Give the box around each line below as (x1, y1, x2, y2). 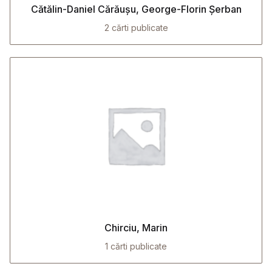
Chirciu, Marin (104, 222, 168, 234)
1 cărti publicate (105, 241, 167, 251)
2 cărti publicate (104, 22, 168, 33)
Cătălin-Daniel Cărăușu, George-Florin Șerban (30, 3, 242, 15)
